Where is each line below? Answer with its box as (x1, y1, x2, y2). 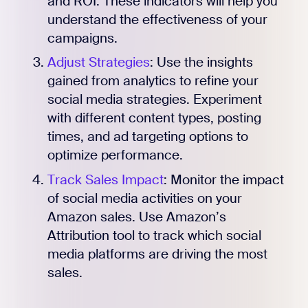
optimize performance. (47, 146, 183, 164)
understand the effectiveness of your (47, 10, 267, 28)
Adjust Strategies (47, 54, 150, 71)
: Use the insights (149, 54, 253, 71)
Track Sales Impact (47, 170, 164, 188)
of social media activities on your (47, 189, 242, 207)
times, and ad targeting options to (47, 128, 248, 146)
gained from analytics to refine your (47, 72, 258, 90)
